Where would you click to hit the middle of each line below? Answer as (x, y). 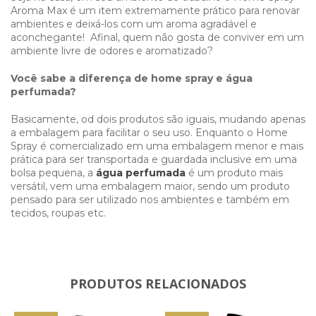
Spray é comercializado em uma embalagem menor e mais (157, 146)
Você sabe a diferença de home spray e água (132, 78)
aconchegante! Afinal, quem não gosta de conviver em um (157, 37)
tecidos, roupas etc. (58, 213)
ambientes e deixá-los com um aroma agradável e (134, 24)
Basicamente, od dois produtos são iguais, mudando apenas (158, 119)
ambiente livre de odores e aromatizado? (112, 50)
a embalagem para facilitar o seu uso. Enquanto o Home (149, 132)
